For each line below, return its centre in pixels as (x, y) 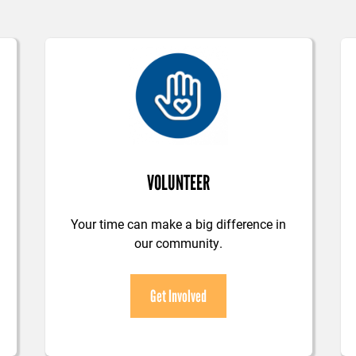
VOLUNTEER (179, 183)
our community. (179, 243)
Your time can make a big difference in (179, 224)
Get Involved (179, 296)
